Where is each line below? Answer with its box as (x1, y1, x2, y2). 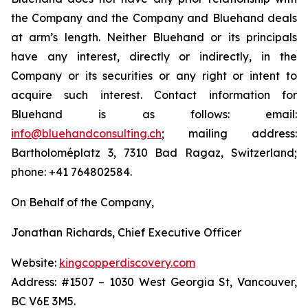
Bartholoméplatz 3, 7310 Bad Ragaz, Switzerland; (11, 146, 297, 160)
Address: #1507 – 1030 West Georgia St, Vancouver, (11, 275, 297, 289)
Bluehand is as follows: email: (11, 107, 297, 122)
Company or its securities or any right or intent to (11, 69, 297, 83)
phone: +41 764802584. (11, 165, 132, 179)
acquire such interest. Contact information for (11, 88, 297, 102)
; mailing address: (162, 126, 297, 141)
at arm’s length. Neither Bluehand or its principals (11, 30, 297, 45)
